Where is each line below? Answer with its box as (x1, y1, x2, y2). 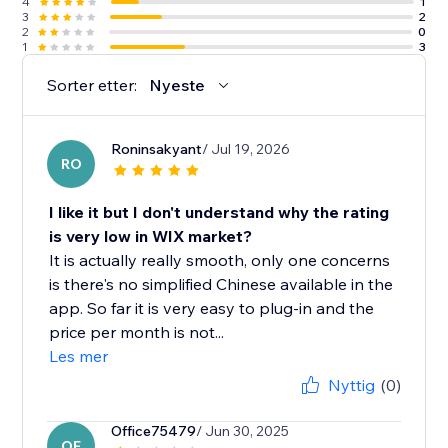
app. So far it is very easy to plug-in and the (49, 298, 375, 319)
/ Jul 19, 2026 (202, 140, 291, 159)
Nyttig (327, 375, 375, 396)
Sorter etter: (47, 75, 138, 96)
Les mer (49, 346, 109, 367)
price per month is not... (49, 322, 225, 343)
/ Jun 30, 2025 (196, 422, 290, 441)
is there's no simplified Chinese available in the (49, 274, 394, 295)
